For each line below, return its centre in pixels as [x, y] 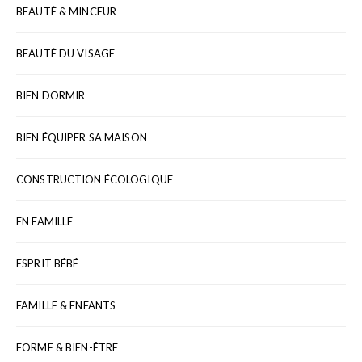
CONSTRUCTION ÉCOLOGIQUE [95, 179]
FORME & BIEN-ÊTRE [67, 347]
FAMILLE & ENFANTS [66, 305]
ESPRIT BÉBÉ [48, 263]
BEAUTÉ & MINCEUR [67, 11]
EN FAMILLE [45, 221]
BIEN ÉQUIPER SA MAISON [82, 137]
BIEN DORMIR [51, 95]
